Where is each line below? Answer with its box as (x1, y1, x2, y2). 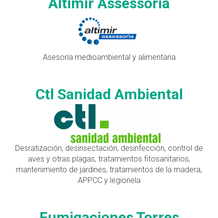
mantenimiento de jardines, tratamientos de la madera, (16, 164, 202, 174)
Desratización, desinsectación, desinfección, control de (15, 143, 203, 153)
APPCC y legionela (77, 175, 141, 185)
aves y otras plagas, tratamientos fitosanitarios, (28, 154, 190, 163)
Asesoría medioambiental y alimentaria (42, 52, 176, 62)
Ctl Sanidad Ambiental (35, 85, 183, 103)
